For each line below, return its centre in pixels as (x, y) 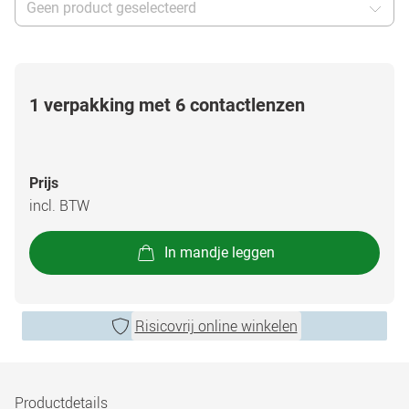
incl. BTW (59, 205)
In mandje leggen (219, 252)
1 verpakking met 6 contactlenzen (167, 105)
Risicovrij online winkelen (216, 326)
